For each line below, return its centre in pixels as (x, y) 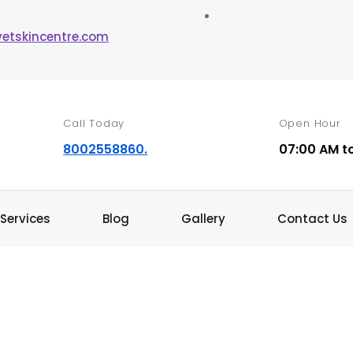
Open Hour (310, 123)
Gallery (204, 219)
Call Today (94, 123)
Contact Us (313, 219)
